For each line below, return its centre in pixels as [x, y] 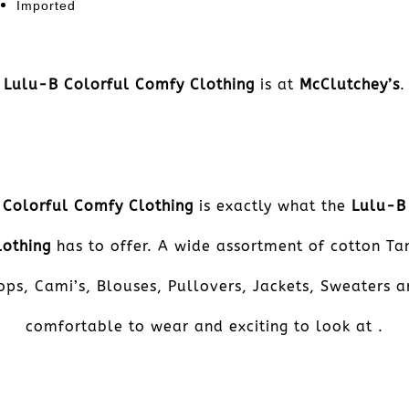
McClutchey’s [350, 84]
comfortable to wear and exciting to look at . [204, 327]
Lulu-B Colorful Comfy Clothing [129, 84]
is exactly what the [273, 206]
